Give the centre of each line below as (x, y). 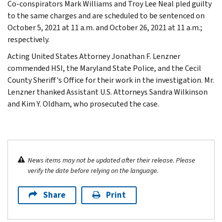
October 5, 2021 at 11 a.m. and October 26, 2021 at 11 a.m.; (105, 27)
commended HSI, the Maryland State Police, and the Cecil (104, 68)
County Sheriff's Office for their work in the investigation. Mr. (111, 80)
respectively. (28, 39)
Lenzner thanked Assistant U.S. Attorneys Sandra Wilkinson (108, 92)
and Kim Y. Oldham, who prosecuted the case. (83, 104)
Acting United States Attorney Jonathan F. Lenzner (94, 56)
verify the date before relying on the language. (93, 170)
